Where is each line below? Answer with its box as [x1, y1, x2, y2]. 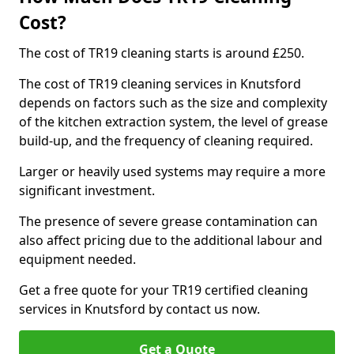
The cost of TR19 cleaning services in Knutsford [19, 75, 301, 92]
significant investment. [19, 182, 155, 199]
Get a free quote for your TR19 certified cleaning [19, 281, 308, 299]
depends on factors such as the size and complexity [19, 94, 327, 111]
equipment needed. [19, 250, 136, 268]
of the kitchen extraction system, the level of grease [19, 113, 328, 130]
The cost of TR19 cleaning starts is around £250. [19, 44, 304, 62]
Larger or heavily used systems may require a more [19, 163, 326, 180]
